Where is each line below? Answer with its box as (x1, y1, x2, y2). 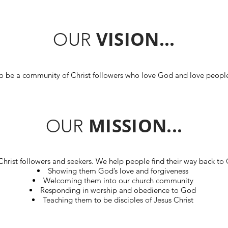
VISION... (91, 26, 175, 51)
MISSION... (83, 113, 183, 137)
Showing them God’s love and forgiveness (48, 165, 190, 176)
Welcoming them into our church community (43, 175, 195, 185)
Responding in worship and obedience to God (40, 185, 198, 195)
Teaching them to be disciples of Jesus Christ (43, 194, 195, 205)
